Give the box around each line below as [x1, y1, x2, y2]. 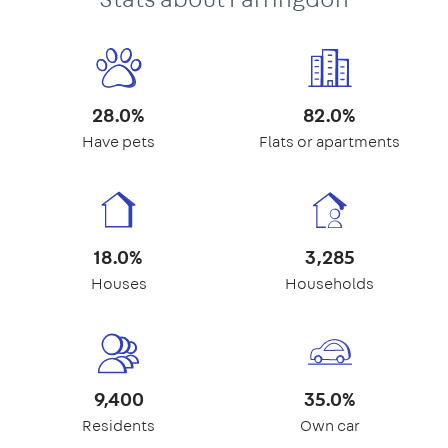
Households [285, 272, 374, 294]
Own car [299, 414, 360, 436]
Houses [90, 272, 147, 294]
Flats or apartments [259, 130, 400, 152]
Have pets [82, 130, 155, 152]
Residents [82, 414, 155, 436]
